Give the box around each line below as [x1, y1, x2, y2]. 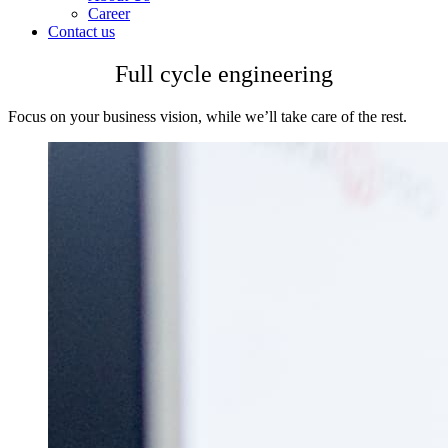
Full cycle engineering [115, 60, 333, 87]
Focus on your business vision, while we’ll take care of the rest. [8, 107, 407, 125]
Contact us [48, 23, 115, 40]
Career [88, 5, 130, 22]
